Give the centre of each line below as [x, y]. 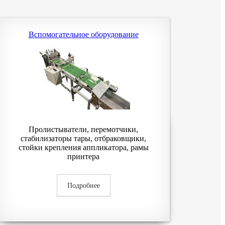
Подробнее [83, 186]
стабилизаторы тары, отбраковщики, [83, 138]
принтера [83, 156]
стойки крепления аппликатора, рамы [83, 147]
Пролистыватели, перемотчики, [83, 129]
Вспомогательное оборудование [83, 34]
